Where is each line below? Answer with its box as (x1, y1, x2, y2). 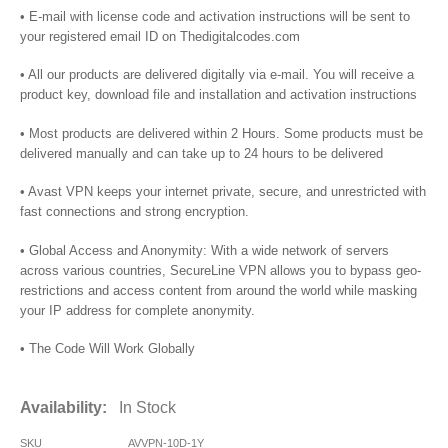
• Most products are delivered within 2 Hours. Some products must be (20, 125, 423, 141)
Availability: (20, 398, 111, 416)
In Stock (119, 398, 176, 416)
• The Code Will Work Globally (20, 341, 195, 357)
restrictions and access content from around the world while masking (20, 282, 417, 298)
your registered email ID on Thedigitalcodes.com (20, 28, 300, 44)
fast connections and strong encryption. (20, 204, 249, 220)
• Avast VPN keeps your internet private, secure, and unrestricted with (20, 184, 426, 200)
